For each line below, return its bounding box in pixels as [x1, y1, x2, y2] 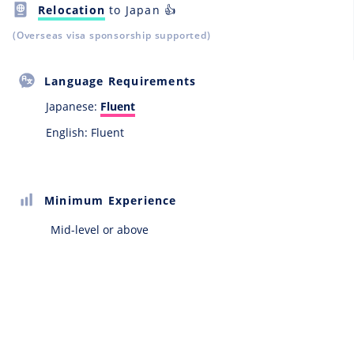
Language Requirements [44, 73, 197, 88]
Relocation [38, 2, 105, 17]
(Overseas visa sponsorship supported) [13, 28, 211, 43]
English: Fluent [46, 125, 124, 141]
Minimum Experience [44, 192, 177, 208]
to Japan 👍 [105, 2, 177, 17]
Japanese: [46, 99, 100, 115]
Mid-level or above [51, 222, 149, 238]
